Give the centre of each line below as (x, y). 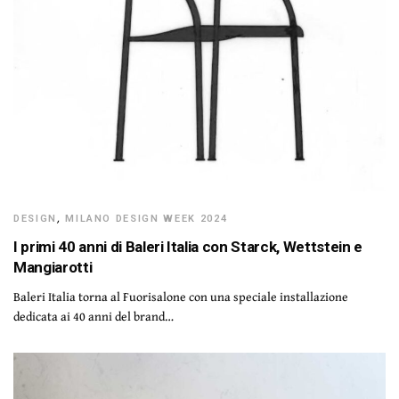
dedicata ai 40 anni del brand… (94, 316)
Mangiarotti (53, 267)
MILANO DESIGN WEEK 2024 (147, 218)
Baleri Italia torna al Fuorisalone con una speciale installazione (181, 296)
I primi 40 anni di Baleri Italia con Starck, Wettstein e (188, 246)
